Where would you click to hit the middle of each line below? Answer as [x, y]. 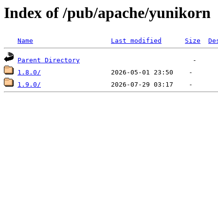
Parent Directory [49, 60]
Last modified [136, 41]
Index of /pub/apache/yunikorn [107, 13]
